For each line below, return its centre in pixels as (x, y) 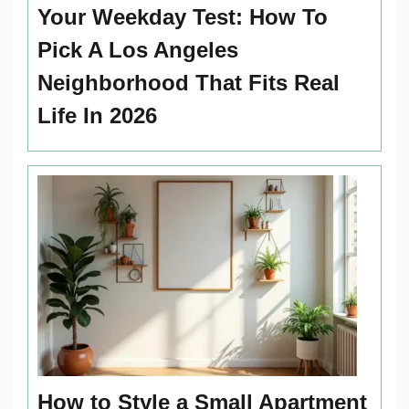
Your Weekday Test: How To (183, 16)
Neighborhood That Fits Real (189, 82)
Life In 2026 (97, 115)
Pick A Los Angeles (138, 49)
